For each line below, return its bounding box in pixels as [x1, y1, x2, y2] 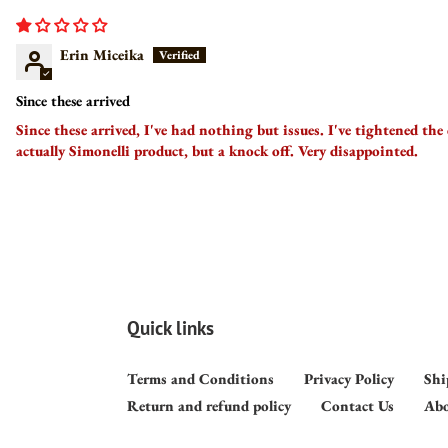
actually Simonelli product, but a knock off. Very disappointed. [16, 141, 418, 161]
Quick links [127, 316, 214, 341]
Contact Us [321, 395, 394, 415]
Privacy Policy [304, 368, 394, 388]
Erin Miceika [60, 45, 144, 65]
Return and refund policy [127, 395, 291, 415]
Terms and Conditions [127, 368, 274, 388]
